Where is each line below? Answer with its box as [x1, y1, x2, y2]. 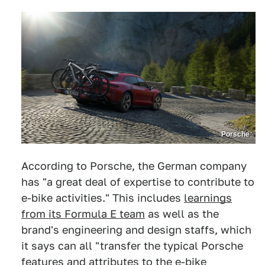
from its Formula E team [21, 208, 145, 220]
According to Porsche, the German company [21, 160, 247, 172]
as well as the [145, 208, 219, 220]
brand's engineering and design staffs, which [21, 224, 251, 236]
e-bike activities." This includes [21, 192, 184, 204]
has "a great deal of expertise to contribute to [21, 176, 254, 188]
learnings [184, 192, 232, 204]
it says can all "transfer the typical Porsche [21, 240, 243, 252]
